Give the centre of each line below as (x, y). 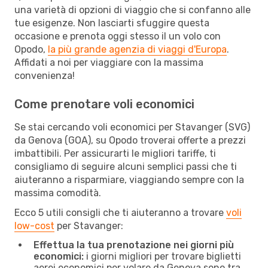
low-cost (34, 226)
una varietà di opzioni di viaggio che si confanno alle (133, 10)
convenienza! (45, 75)
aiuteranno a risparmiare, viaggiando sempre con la (129, 179)
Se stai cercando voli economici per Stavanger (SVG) (132, 127)
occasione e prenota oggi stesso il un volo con (118, 36)
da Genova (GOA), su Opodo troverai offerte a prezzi (130, 140)
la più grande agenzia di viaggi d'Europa (137, 49)
